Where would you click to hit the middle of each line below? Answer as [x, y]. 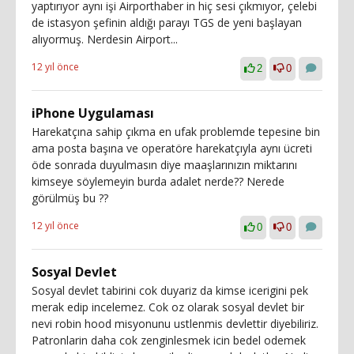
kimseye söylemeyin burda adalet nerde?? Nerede [158, 181]
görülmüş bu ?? [70, 198]
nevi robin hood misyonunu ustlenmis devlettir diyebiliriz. [175, 324]
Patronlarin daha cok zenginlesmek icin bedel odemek [169, 340]
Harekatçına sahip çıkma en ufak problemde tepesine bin [176, 132]
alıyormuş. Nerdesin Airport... [105, 39]
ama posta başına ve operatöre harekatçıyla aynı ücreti [172, 148]
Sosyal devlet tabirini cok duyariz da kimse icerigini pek [170, 290]
